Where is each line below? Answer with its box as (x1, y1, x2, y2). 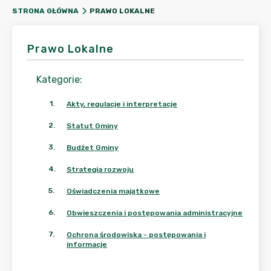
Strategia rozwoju (67, 165, 134, 174)
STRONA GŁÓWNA (12, 7, 79, 15)
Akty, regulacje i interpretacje (67, 100, 177, 108)
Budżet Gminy (67, 143, 119, 152)
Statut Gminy (67, 122, 118, 130)
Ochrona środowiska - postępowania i (67, 230, 206, 239)
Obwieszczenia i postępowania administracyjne (67, 209, 243, 217)
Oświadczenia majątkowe (67, 187, 160, 195)
